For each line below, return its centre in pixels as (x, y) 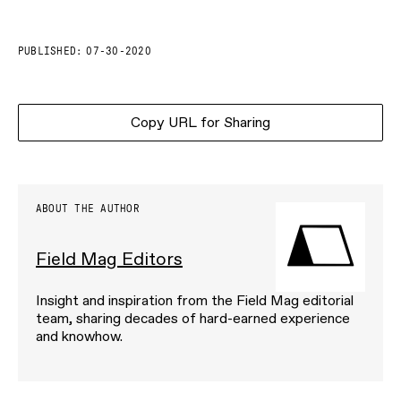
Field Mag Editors (109, 259)
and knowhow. (79, 337)
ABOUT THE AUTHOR (88, 209)
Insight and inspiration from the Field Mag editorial (195, 301)
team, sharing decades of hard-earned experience (193, 319)
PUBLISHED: (51, 51)
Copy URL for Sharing (200, 123)
